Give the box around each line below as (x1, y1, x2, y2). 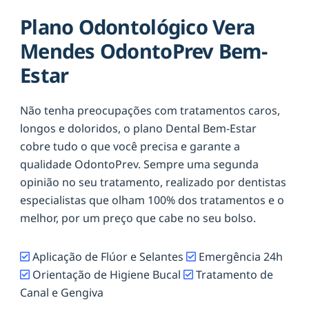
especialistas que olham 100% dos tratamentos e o (20, 192, 284, 208)
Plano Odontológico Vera (20, 13, 255, 41)
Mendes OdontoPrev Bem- (20, 37, 268, 65)
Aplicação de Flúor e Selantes (30, 248, 186, 264)
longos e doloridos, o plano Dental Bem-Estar (20, 120, 257, 136)
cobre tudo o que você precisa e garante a (20, 138, 240, 154)
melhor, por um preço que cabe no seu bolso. (20, 210, 256, 226)
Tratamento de (193, 266, 273, 282)
